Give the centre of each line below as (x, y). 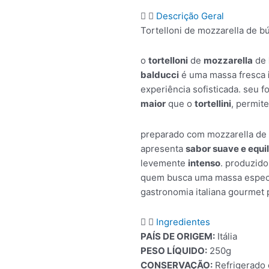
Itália (226, 236)
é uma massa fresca (223, 75)
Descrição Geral (190, 16)
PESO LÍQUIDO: (174, 250)
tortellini (213, 104)
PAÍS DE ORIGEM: (178, 236)
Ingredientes (183, 222)
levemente (164, 163)
